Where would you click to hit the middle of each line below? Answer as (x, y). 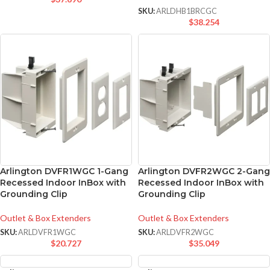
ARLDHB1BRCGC (187, 11)
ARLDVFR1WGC (47, 233)
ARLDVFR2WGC (185, 233)
